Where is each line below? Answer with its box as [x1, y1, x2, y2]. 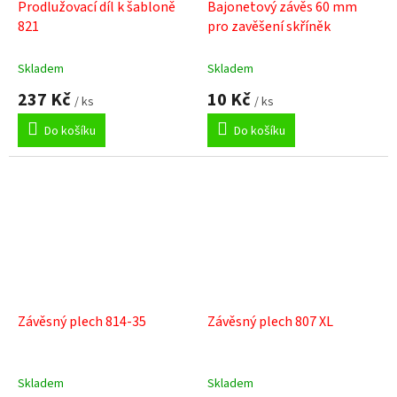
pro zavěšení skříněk [207, 17, 331, 37]
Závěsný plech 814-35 [18, 311, 146, 331]
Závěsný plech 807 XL [207, 311, 333, 331]
